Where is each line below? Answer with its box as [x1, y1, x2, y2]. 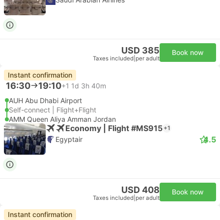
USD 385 [121, 45, 160, 55]
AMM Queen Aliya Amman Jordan [9, 115, 116, 123]
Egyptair [55, 135, 82, 143]
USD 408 [121, 185, 160, 195]
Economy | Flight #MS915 [65, 123, 163, 133]
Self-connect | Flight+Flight [9, 106, 96, 114]
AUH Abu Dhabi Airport [9, 96, 82, 105]
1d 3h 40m [71, 81, 106, 90]
